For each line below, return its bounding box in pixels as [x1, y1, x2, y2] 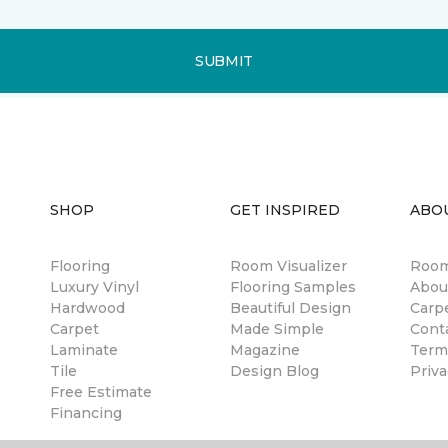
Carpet [50, 320, 99, 338]
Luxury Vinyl [50, 278, 139, 296]
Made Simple [230, 320, 324, 338]
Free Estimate [50, 383, 152, 401]
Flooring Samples [230, 278, 356, 296]
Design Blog [230, 362, 319, 380]
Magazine [230, 341, 300, 359]
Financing [50, 404, 122, 422]
